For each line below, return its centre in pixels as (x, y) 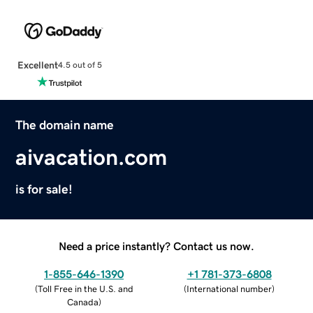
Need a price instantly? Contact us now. (156, 246)
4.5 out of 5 (80, 65)
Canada (82, 302)
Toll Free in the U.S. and (85, 289)
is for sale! (44, 189)
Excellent (37, 65)
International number (229, 289)
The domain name (65, 125)
